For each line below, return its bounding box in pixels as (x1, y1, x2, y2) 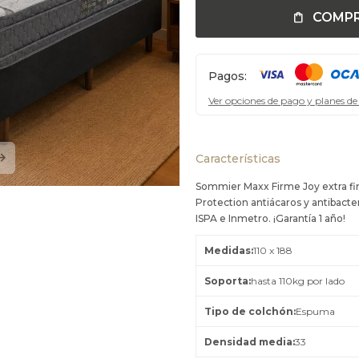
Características (196, 151, 280, 166)
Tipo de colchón (204, 305, 293, 317)
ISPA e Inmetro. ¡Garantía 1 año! (196, 212, 345, 224)
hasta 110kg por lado (251, 275, 345, 287)
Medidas (204, 244, 251, 256)
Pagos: (208, 69, 247, 83)
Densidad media (204, 336, 292, 348)
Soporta (204, 275, 248, 287)
